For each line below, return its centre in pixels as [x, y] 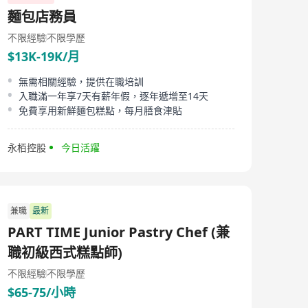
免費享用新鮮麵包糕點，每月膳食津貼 [100, 110]
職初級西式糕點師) [65, 253]
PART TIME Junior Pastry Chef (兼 [119, 232]
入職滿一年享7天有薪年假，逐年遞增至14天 [113, 96]
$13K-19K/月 [44, 56]
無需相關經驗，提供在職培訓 [81, 81]
